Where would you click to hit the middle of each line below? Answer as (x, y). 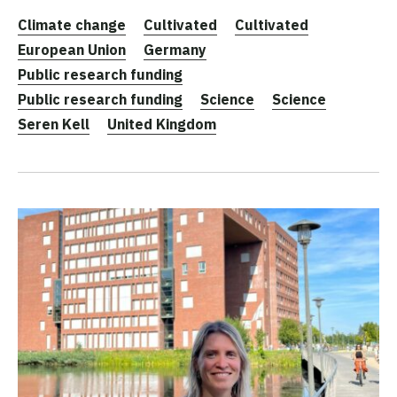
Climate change (72, 25)
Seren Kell (54, 125)
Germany (175, 50)
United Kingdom (162, 125)
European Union (72, 50)
